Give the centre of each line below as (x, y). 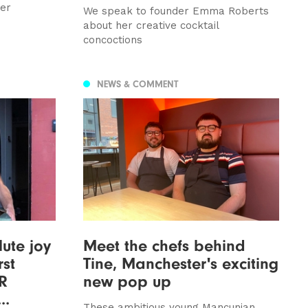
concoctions (112, 40)
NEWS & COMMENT (137, 85)
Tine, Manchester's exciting (180, 263)
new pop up (127, 281)
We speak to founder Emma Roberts (176, 11)
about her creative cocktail (151, 25)
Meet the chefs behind (164, 245)
